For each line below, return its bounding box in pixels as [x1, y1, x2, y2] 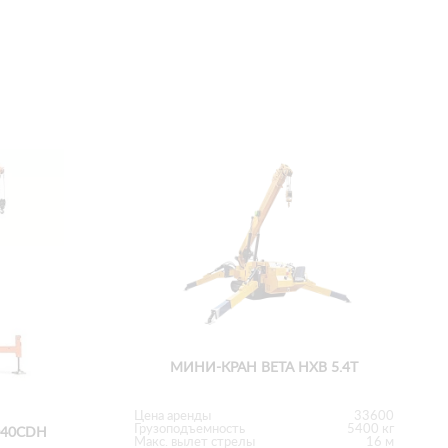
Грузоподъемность [134, 422, 245, 436]
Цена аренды [134, 409, 211, 423]
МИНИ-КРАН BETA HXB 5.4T [170, 360, 358, 375]
